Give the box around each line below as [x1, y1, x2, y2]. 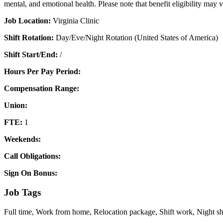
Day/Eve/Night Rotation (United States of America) [56, 33, 218, 42]
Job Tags [4, 187, 41, 198]
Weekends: [4, 135, 41, 144]
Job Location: [4, 16, 53, 25]
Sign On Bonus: [4, 169, 57, 178]
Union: [4, 101, 27, 110]
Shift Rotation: [4, 33, 56, 42]
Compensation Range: [4, 84, 79, 93]
